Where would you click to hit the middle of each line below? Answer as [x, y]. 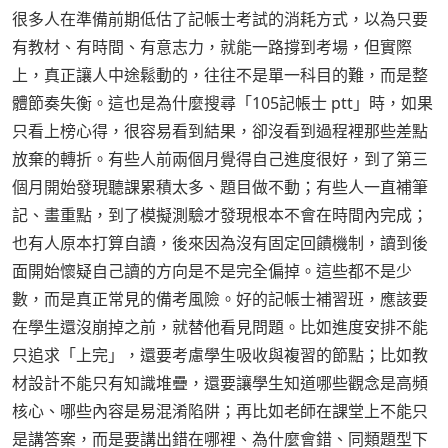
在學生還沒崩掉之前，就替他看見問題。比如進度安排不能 [220, 327]
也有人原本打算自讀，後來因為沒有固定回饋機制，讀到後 [220, 243]
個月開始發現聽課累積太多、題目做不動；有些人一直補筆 [220, 187]
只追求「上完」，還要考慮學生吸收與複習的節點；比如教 [220, 355]
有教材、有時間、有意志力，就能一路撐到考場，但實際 [212, 47]
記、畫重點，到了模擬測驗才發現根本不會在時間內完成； [220, 215]
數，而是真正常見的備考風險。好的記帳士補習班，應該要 [220, 299]
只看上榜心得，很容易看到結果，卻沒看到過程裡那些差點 [220, 131]
